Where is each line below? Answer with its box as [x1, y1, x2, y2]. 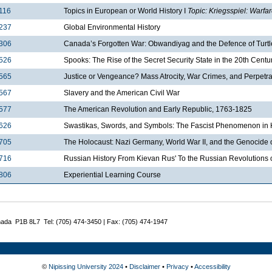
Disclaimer [129, 262, 160, 270]
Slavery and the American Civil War [64, 88, 180, 97]
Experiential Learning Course [64, 170, 161, 179]
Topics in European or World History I [64, 6, 188, 15]
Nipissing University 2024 [48, 262, 123, 270]
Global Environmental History [64, 22, 160, 32]
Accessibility [194, 262, 231, 270]
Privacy [166, 262, 189, 270]
